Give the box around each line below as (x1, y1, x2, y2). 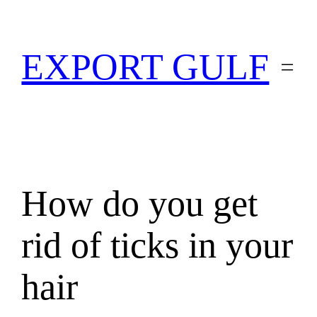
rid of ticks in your (21, 224, 294, 265)
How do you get (21, 183, 258, 224)
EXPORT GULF (21, 47, 270, 88)
